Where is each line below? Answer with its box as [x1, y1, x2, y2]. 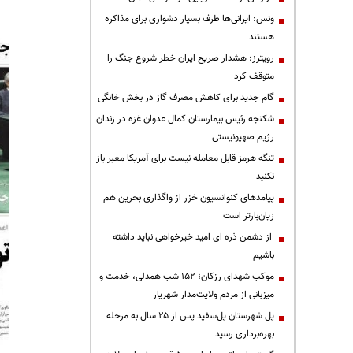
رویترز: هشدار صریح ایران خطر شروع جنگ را [107, 50, 274, 65]
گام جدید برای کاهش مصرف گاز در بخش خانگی [98, 90, 274, 105]
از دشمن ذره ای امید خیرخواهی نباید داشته [113, 229, 274, 244]
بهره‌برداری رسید [215, 326, 274, 341]
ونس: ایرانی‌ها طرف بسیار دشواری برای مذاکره [105, 11, 274, 26]
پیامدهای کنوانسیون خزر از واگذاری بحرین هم [103, 190, 274, 205]
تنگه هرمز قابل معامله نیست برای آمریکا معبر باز [96, 150, 274, 165]
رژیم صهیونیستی [212, 129, 274, 144]
